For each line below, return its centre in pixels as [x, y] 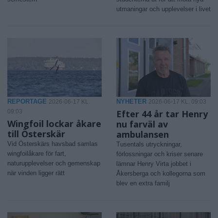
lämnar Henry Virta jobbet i [154, 164]
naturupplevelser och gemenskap [54, 163]
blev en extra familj [143, 183]
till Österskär [36, 134]
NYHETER [131, 102]
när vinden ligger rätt [36, 173]
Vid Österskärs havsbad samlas [53, 144]
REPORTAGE [27, 102]
